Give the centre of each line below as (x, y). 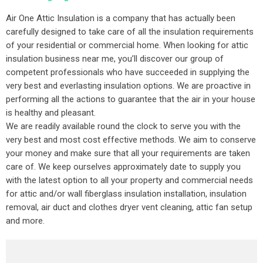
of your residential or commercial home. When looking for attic (127, 45)
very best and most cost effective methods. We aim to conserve (131, 140)
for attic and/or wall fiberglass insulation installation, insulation (126, 194)
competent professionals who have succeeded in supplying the (128, 72)
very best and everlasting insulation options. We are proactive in (128, 86)
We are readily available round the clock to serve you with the (123, 126)
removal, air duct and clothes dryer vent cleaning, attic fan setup (129, 207)
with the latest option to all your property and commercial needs (129, 180)
